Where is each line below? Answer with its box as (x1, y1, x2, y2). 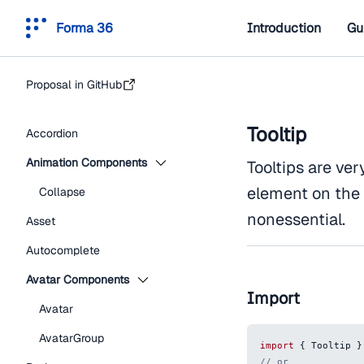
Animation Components (26, 155, 147, 170)
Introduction (247, 19, 321, 37)
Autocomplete (26, 243, 100, 258)
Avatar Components (26, 272, 129, 287)
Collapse (39, 184, 85, 199)
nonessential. (247, 209, 345, 230)
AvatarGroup (39, 331, 104, 345)
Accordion (26, 126, 78, 141)
